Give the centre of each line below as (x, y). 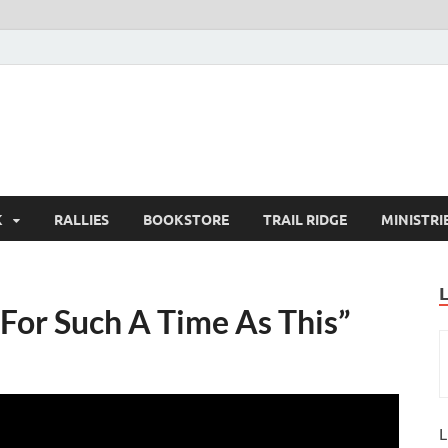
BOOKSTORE (186, 218)
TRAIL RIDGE (305, 218)
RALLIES (81, 218)
